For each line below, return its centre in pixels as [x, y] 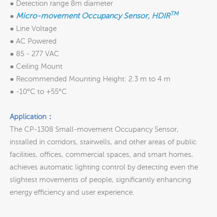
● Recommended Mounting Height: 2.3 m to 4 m [90, 79]
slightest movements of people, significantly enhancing [101, 179]
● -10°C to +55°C [38, 91]
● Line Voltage [33, 28]
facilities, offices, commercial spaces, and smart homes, [101, 154]
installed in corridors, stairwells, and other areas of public [103, 142]
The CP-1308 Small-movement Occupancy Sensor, [94, 129]
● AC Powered [33, 41]
